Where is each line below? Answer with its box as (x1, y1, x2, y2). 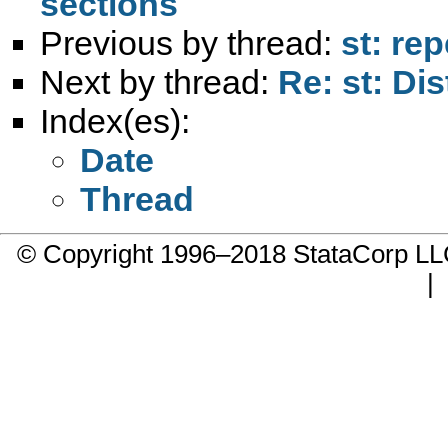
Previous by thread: (40, 23, 341, 62)
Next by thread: (40, 62, 278, 101)
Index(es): (40, 101, 190, 140)
